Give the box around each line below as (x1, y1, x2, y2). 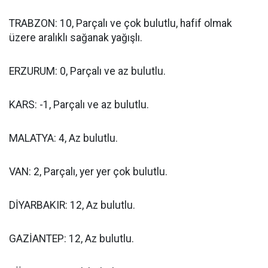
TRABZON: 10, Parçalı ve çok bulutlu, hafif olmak (9, 17, 232, 29)
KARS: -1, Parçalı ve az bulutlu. (9, 99, 149, 111)
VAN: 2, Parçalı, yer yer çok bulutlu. (9, 166, 167, 178)
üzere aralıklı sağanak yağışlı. (9, 32, 142, 44)
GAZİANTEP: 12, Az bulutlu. (9, 233, 134, 245)
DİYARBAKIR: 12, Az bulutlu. (9, 199, 135, 211)
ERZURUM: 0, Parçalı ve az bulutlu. (9, 65, 166, 77)
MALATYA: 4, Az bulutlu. (9, 132, 118, 144)
